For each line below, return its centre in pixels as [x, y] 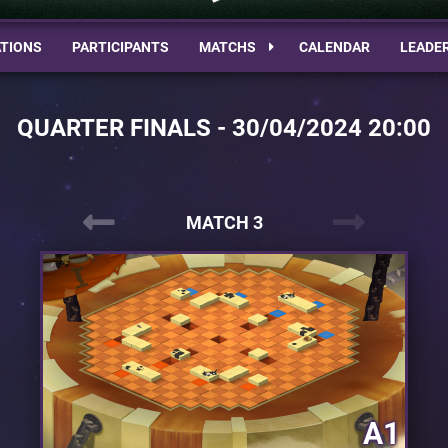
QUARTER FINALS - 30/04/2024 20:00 [224, 128]
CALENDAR [334, 47]
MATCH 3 [224, 222]
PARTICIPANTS [120, 47]
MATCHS [228, 47]
